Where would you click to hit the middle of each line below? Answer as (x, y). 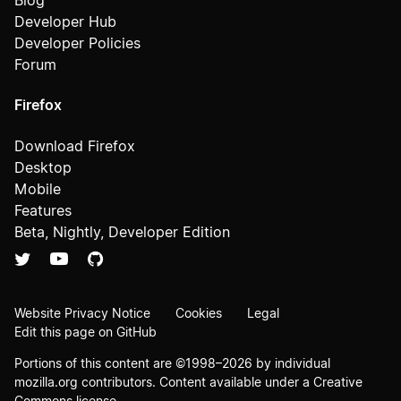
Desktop (43, 167)
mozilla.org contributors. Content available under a (164, 382)
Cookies (199, 313)
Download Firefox (75, 146)
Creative (338, 382)
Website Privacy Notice (82, 313)
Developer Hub (65, 21)
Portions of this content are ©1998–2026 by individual (172, 363)
